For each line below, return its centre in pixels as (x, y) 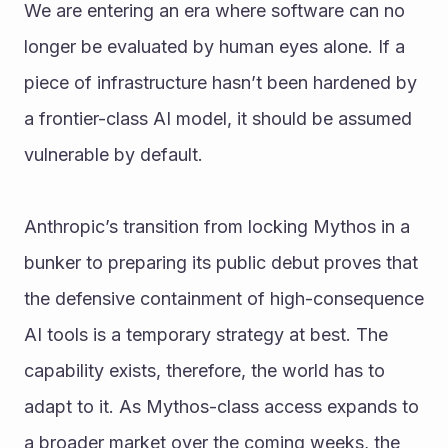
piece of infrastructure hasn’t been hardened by (220, 83)
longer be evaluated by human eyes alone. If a (214, 47)
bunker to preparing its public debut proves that (221, 263)
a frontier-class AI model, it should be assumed (218, 119)
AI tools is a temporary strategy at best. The (206, 335)
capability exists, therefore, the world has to (204, 371)
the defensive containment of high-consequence (224, 299)
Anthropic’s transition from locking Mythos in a (217, 227)
